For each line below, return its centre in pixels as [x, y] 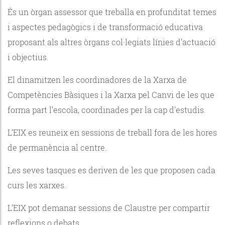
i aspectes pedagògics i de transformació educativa [105, 27]
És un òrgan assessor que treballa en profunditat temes [112, 12]
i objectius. [28, 57]
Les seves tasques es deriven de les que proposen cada [111, 170]
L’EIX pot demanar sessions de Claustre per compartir [109, 207]
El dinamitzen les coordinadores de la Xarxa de [97, 79]
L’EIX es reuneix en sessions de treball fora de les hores [112, 132]
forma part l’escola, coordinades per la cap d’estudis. [107, 109]
